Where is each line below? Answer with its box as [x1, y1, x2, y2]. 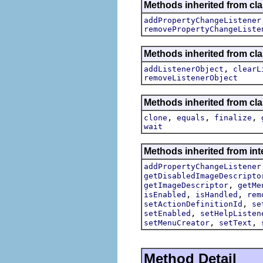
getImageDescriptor [144, 180, 228, 190]
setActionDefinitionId [144, 199, 242, 208]
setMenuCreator [144, 218, 210, 227]
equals [177, 113, 205, 122]
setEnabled [144, 208, 191, 218]
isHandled [195, 190, 238, 199]
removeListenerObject [144, 73, 238, 82]
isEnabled [144, 190, 186, 199]
